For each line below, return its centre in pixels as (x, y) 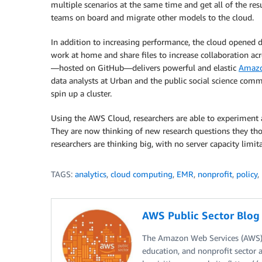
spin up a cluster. (81, 93)
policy (247, 174)
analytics (91, 174)
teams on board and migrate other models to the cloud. (152, 17)
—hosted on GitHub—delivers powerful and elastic (145, 68)
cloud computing (142, 174)
